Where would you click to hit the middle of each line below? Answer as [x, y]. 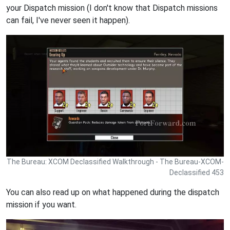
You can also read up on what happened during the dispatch [113, 193]
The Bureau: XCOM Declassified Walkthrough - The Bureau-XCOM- [115, 162]
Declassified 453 [197, 173]
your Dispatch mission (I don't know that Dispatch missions [112, 8]
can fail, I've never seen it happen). [68, 20]
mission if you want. [41, 205]
